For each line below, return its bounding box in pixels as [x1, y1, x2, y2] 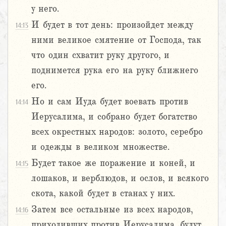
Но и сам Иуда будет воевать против [31, 96, 188, 107]
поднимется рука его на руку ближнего [31, 65, 198, 76]
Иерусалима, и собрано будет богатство [31, 111, 197, 122]
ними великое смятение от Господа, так [31, 35, 201, 45]
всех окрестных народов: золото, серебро [31, 127, 203, 137]
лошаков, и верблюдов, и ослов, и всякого [31, 173, 209, 184]
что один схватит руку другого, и [31, 50, 169, 61]
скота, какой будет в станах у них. [31, 188, 175, 199]
